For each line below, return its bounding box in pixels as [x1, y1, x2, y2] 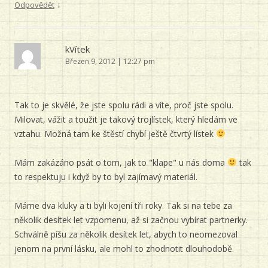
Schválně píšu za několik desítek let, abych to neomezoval [14, 229, 237, 240]
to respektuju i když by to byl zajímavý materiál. [14, 171, 197, 182]
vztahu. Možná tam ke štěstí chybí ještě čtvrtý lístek [14, 128, 216, 139]
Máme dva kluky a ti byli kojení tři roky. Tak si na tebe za [14, 200, 232, 211]
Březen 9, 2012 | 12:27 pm [65, 56, 155, 66]
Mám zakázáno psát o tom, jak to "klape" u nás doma [14, 157, 227, 168]
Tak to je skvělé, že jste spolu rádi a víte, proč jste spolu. [14, 99, 233, 111]
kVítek [65, 43, 90, 55]
